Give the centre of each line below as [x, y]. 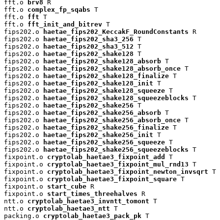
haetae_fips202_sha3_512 [88, 47]
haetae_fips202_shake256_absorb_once [112, 120]
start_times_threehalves [92, 194]
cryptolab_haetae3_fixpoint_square [112, 179]
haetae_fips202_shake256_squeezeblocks [116, 150]
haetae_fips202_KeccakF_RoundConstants [116, 32]
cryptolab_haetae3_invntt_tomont [88, 201]
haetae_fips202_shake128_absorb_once [112, 69]
